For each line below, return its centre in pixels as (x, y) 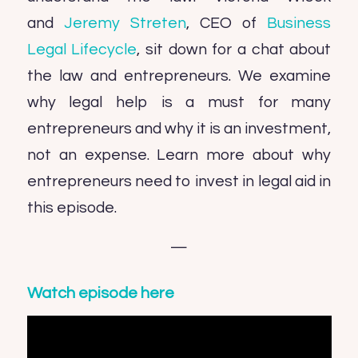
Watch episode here (100, 294)
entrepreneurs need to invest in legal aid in (179, 181)
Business (299, 23)
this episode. (72, 207)
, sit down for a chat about (234, 49)
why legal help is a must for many (179, 102)
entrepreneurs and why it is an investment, (179, 128)
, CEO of (227, 23)
